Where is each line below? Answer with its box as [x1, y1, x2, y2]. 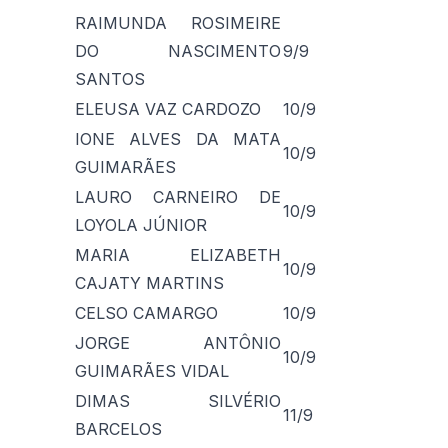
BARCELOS [75, 418, 162, 439]
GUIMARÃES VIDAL [75, 360, 229, 381]
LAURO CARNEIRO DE [75, 186, 281, 207]
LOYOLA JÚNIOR [75, 214, 207, 235]
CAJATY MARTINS [75, 272, 224, 293]
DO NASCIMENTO [75, 40, 281, 61]
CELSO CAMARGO [75, 302, 218, 323]
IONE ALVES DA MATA [75, 128, 281, 149]
